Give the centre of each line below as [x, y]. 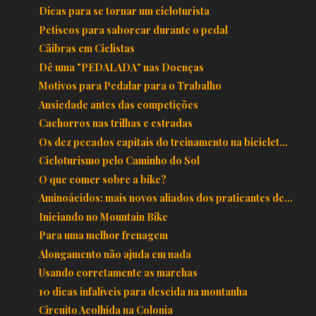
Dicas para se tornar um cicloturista [124, 11]
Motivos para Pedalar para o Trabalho [130, 86]
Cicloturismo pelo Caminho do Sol [119, 161]
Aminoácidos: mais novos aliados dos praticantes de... [165, 198]
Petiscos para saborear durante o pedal [133, 30]
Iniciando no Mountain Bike [103, 217]
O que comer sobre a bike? [102, 179]
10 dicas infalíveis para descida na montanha [143, 291]
